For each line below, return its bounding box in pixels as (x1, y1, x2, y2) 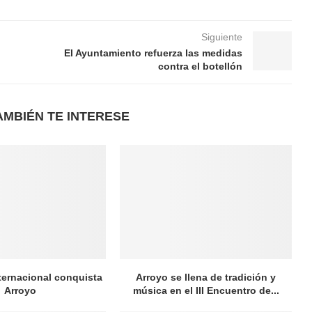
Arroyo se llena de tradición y (136, 272, 276, 283)
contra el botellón (157, 60, 242, 72)
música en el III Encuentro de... (132, 285, 279, 297)
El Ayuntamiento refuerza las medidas (63, 47, 242, 58)
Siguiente (201, 31, 242, 42)
